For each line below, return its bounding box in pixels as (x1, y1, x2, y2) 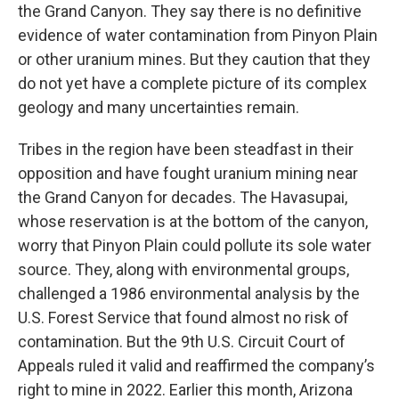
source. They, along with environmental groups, (18, 260, 349, 279)
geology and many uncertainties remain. (18, 98, 299, 117)
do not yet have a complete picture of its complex (18, 74, 367, 93)
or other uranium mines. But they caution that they (18, 50, 370, 69)
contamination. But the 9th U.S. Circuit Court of (18, 332, 346, 351)
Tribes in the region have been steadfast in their (18, 140, 354, 159)
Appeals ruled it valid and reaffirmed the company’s (18, 356, 375, 375)
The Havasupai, (240, 188, 347, 207)
